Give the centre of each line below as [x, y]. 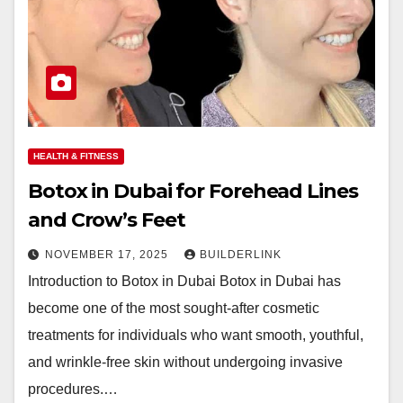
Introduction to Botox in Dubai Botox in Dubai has [184, 281]
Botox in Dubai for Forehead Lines [193, 191]
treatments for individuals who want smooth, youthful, [196, 335]
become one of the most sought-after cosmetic [174, 308]
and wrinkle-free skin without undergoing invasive [185, 362]
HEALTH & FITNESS [76, 156]
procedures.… [73, 389]
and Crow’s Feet [107, 220]
